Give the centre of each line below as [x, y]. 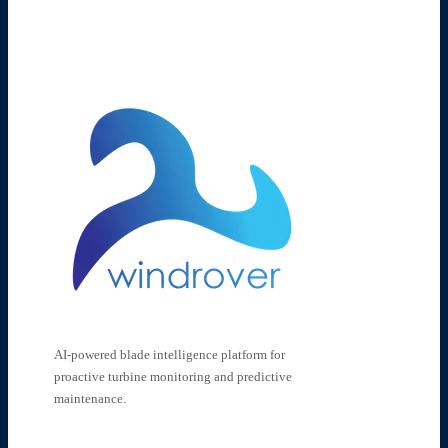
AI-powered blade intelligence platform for [169, 354]
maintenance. [89, 398]
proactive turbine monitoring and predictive [172, 376]
